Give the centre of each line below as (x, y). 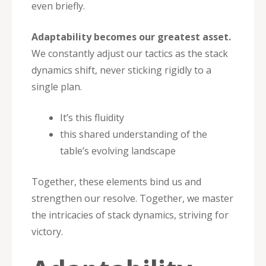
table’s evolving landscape (118, 151)
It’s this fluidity (92, 117)
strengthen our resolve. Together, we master (132, 198)
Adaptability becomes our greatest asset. (131, 37)
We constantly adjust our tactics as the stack (130, 53)
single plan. (57, 86)
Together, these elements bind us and (116, 181)
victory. (47, 231)
